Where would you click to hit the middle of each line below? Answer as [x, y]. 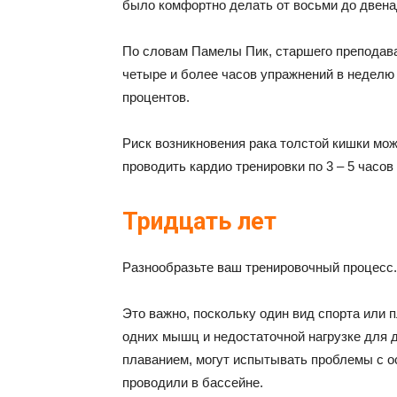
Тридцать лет [199, 222]
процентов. [156, 97]
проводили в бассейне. [193, 382]
